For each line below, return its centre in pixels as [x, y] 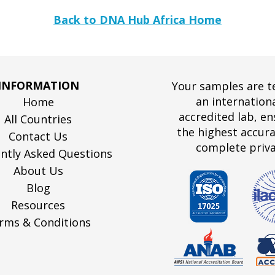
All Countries [38, 119]
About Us [38, 171]
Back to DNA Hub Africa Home [137, 20]
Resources [38, 205]
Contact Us [38, 136]
